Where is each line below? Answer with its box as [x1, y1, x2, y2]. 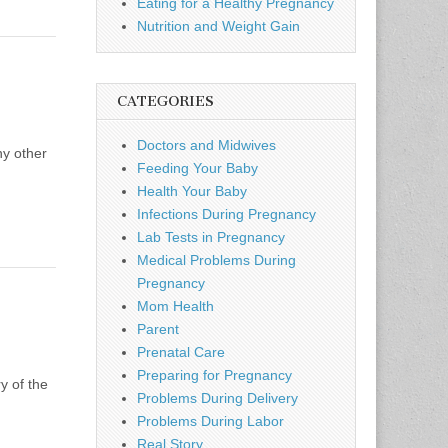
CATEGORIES [117, 93, 214, 110]
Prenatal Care [137, 344, 225, 360]
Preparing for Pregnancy [137, 367, 292, 383]
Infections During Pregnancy [137, 206, 316, 222]
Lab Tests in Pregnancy [137, 229, 285, 245]
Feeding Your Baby [137, 160, 258, 176]
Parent [137, 321, 179, 337]
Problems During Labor [137, 413, 284, 429]
